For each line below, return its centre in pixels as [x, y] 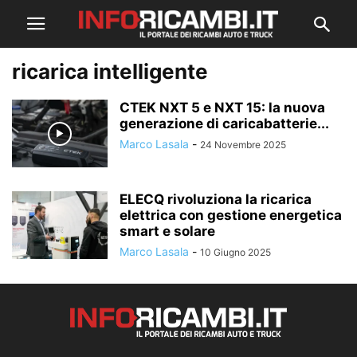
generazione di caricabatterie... [224, 124]
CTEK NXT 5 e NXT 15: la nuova [222, 108]
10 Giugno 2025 [235, 252]
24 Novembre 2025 [243, 145]
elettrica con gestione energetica [231, 215]
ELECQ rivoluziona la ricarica [216, 199]
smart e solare [167, 231]
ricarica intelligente [110, 71]
